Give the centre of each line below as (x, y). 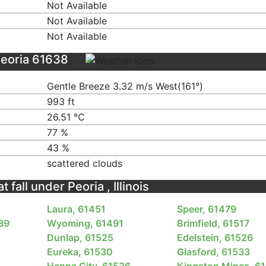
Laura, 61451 (77, 209)
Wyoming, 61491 (85, 223)
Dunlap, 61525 (80, 237)
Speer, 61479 (206, 209)
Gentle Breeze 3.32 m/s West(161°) (125, 86)
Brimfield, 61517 (213, 223)
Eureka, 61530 (80, 251)
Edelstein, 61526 (215, 237)
